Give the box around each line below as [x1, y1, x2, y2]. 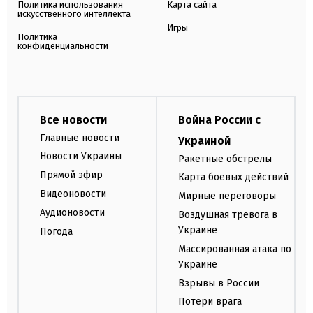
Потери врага [178, 296, 242, 308]
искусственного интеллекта [17, 8, 131, 19]
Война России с [178, 112, 261, 126]
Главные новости [40, 131, 119, 144]
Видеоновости [40, 187, 106, 200]
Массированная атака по [178, 242, 291, 255]
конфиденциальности [17, 40, 108, 51]
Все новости [40, 112, 107, 126]
